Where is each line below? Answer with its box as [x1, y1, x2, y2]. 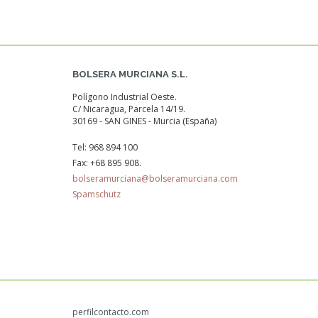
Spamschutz [72, 188, 121, 200]
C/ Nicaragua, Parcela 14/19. [72, 103, 185, 115]
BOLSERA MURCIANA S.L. [72, 69, 188, 79]
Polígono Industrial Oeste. [72, 91, 177, 103]
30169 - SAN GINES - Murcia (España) [72, 115, 216, 127]
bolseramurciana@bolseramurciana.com [72, 172, 238, 185]
